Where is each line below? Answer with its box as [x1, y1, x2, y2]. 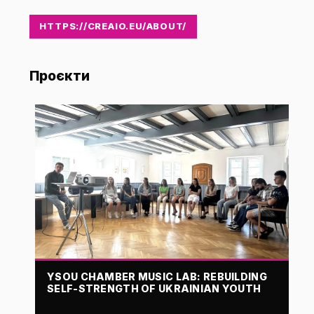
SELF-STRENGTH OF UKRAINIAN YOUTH [47, 282, 261, 294]
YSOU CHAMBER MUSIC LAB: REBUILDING [47, 270, 267, 282]
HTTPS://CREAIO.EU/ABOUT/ [39, 20, 187, 32]
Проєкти [29, 67, 90, 85]
